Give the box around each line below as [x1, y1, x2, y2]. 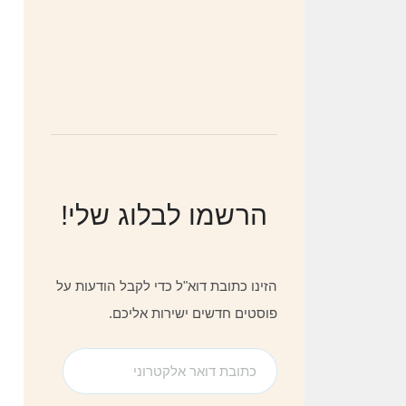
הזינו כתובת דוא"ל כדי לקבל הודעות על [56, 278, 277, 295]
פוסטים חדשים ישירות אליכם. [109, 305, 277, 322]
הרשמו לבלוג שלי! [60, 200, 268, 231]
